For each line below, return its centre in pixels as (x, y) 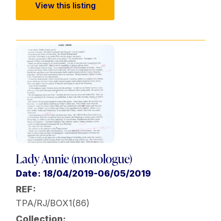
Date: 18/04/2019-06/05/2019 (83, 174)
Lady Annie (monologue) (74, 159)
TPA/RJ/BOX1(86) (53, 203)
